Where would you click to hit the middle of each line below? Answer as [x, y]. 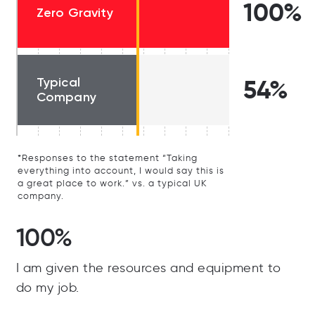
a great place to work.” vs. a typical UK [112, 184]
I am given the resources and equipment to [148, 268]
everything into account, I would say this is [121, 171]
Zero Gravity [75, 12]
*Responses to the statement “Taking [107, 158]
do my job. [47, 288]
